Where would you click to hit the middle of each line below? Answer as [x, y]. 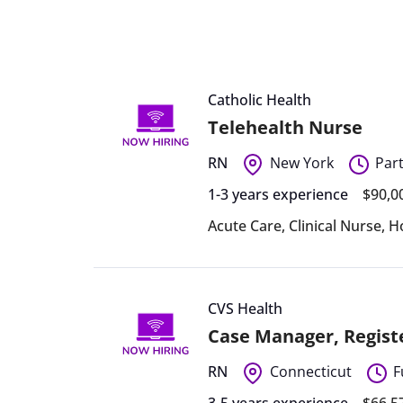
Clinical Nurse [336, 225]
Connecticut [310, 371]
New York [301, 162]
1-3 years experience [278, 194]
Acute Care [245, 225]
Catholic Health [260, 100]
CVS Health [246, 308]
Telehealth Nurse [286, 128]
